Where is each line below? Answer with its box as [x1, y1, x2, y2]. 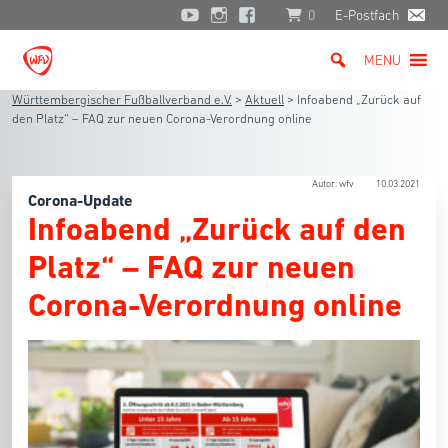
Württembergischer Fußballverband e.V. [12, 92, 232, 107]
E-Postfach [335, 7, 400, 23]
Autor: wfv [312, 178, 356, 189]
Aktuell [245, 92, 284, 107]
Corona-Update [28, 191, 132, 210]
